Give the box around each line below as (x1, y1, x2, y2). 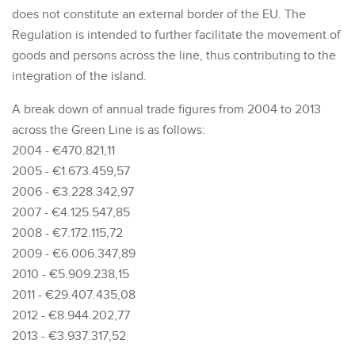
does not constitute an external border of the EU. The (12, 6, 306, 22)
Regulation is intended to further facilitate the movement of (12, 27, 341, 43)
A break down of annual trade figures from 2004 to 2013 (12, 101, 321, 117)
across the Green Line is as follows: (12, 122, 205, 138)
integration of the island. (12, 68, 147, 84)
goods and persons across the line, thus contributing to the (12, 48, 336, 63)
